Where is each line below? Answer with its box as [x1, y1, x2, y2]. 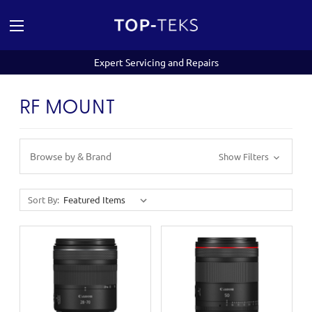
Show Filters [218, 150, 271, 162]
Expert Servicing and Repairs [93, 56, 219, 68]
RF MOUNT [19, 99, 116, 118]
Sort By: [27, 194, 59, 205]
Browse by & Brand [30, 150, 111, 162]
